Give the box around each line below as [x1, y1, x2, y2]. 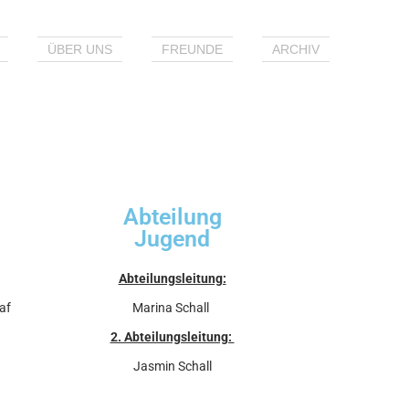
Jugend [134, 225, 210, 252]
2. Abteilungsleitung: [110, 329, 235, 344]
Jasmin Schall [132, 358, 212, 373]
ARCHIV [272, 42, 320, 57]
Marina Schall [132, 299, 212, 315]
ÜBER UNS [47, 42, 112, 57]
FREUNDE [162, 42, 223, 57]
